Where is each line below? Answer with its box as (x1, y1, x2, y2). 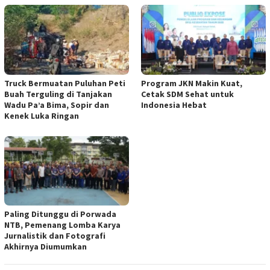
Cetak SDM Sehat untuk (141, 88, 234, 99)
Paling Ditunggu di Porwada (4, 209, 116, 220)
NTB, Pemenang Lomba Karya (4, 219, 121, 231)
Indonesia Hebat (141, 99, 207, 110)
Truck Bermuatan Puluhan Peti (4, 77, 125, 89)
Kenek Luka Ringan (4, 110, 79, 121)
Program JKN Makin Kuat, (141, 77, 242, 89)
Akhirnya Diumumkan (4, 241, 87, 253)
